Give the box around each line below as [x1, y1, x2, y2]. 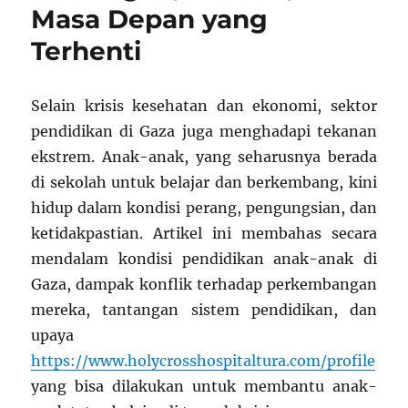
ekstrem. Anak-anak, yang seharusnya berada [31, 148, 377, 166]
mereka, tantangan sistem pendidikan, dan [31, 301, 377, 319]
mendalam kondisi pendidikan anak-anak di [31, 250, 377, 268]
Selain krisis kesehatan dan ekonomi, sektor [31, 97, 377, 115]
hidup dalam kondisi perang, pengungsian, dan [31, 199, 377, 217]
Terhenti [31, 36, 142, 66]
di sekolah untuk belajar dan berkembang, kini [31, 173, 377, 191]
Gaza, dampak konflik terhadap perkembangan [31, 275, 377, 293]
